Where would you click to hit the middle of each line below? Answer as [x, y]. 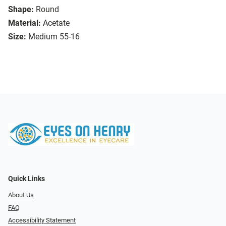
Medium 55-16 [54, 37]
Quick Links [26, 179]
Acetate [56, 23]
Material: [24, 23]
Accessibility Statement [42, 220]
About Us [21, 195]
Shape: [21, 10]
